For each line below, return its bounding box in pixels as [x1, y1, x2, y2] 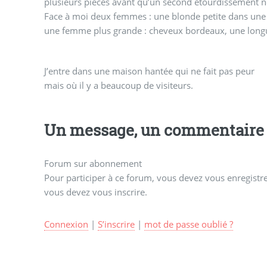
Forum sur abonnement [44, 157, 142, 170]
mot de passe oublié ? [144, 218, 233, 230]
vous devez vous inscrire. [44, 186, 147, 198]
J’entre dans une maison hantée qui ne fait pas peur [44, 64, 254, 77]
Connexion [44, 218, 88, 230]
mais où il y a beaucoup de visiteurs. [44, 79, 193, 91]
